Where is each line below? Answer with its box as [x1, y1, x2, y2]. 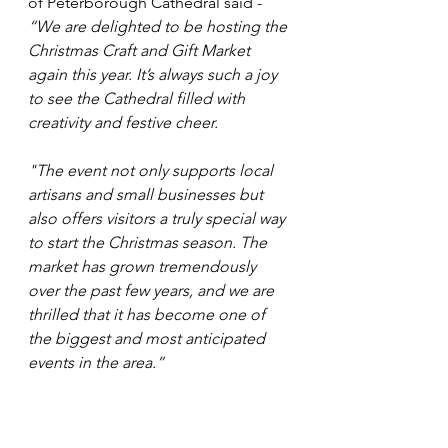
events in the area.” [28, 352, 164, 372]
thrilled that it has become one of [28, 304, 269, 324]
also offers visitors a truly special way [28, 208, 289, 228]
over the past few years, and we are [28, 280, 278, 300]
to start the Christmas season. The [28, 232, 271, 252]
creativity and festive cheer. [28, 112, 222, 132]
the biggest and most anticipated [28, 328, 269, 348]
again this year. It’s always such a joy [28, 64, 281, 84]
